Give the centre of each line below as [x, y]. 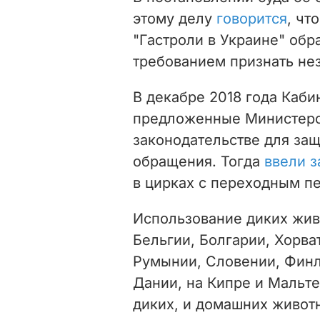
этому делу [175, 19]
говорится [252, 19]
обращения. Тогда [196, 162]
